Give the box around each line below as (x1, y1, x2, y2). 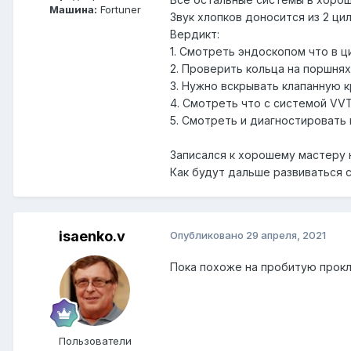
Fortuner (96, 3, 141, 16)
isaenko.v (58, 228, 125, 245)
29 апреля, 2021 (246, 229, 326, 242)
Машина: (49, 3, 97, 16)
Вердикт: (170, 27, 219, 42)
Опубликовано (170, 229, 246, 242)
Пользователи (58, 335, 132, 348)
